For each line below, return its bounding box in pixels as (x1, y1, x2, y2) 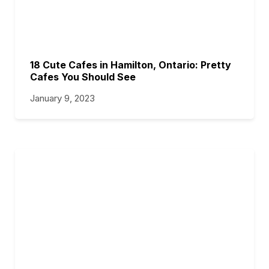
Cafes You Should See (30, 71, 136, 83)
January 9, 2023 (30, 92, 95, 104)
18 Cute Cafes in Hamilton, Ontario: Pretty (30, 59, 231, 71)
